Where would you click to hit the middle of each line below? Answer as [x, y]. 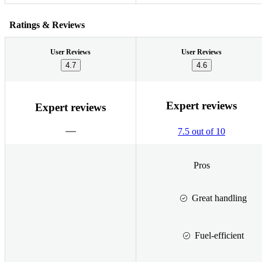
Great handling [219, 198]
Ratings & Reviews [47, 25]
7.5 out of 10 [201, 132]
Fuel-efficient [219, 235]
